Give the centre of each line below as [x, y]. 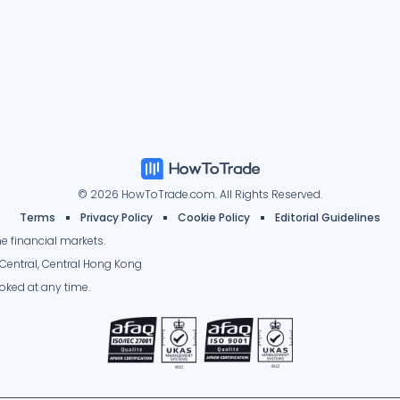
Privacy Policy [117, 218]
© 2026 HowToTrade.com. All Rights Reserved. [200, 195]
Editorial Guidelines [328, 218]
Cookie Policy [214, 218]
